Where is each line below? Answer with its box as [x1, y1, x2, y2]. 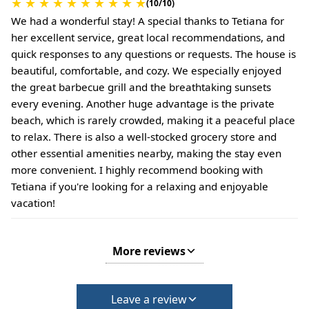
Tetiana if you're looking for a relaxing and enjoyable [11, 179, 268, 194]
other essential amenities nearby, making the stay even [11, 146, 281, 161]
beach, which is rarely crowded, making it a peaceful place [11, 113, 295, 128]
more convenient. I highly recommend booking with [11, 163, 263, 177]
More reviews [112, 243, 186, 259]
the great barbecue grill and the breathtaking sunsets [11, 80, 271, 94]
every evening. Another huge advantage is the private [11, 97, 275, 111]
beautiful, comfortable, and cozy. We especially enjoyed [11, 63, 281, 78]
